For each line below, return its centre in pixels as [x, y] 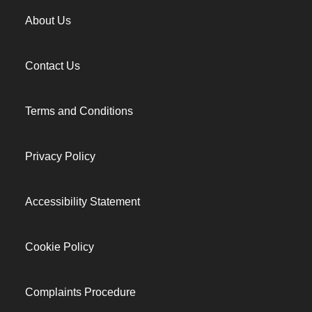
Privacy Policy [60, 156]
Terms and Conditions [79, 111]
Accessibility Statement [83, 202]
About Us [48, 21]
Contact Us [53, 66]
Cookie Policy [60, 247]
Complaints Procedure [80, 292]
